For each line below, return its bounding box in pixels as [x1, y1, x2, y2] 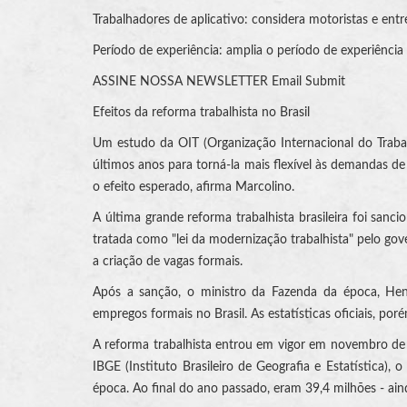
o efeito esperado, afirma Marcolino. [93, 180, 294, 194]
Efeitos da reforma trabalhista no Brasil [93, 105, 310, 119]
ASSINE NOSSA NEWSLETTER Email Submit [93, 74, 345, 88]
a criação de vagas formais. [93, 254, 243, 268]
